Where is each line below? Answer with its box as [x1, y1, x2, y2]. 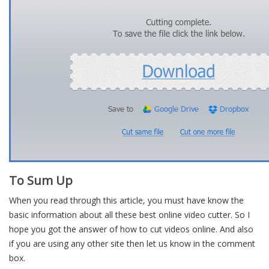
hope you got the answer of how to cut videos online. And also [9, 223, 253, 235]
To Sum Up [9, 172, 73, 189]
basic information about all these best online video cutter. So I [9, 209, 250, 220]
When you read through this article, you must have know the [9, 195, 244, 206]
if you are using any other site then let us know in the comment [9, 238, 255, 249]
